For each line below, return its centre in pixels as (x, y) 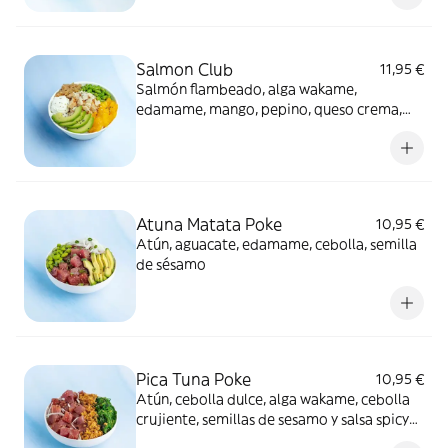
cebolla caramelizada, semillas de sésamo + (278, 129)
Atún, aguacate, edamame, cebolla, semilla (276, 244)
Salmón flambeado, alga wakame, (246, 89)
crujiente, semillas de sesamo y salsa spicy (272, 419)
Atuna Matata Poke (209, 224)
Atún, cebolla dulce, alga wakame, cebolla (273, 399)
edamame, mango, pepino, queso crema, (269, 109)
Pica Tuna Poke (193, 379)
